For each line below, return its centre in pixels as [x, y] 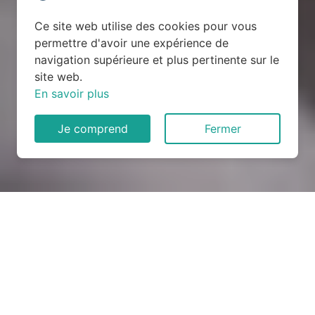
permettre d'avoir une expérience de [131, 43]
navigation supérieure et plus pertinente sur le [157, 60]
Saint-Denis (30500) [157, 273]
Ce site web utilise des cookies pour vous [146, 26]
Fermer [223, 129]
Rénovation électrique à [157, 249]
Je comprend [92, 129]
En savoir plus [72, 94]
